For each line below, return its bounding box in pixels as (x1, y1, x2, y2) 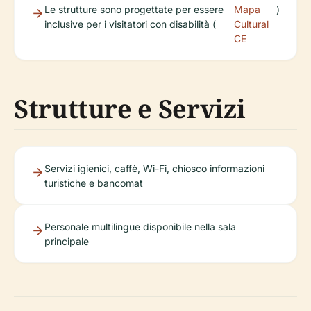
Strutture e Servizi (14, 91, 246, 126)
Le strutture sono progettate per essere (44, 3, 224, 15)
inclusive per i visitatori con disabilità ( (44, 17, 216, 30)
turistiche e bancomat (44, 176, 143, 189)
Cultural (233, 17, 269, 30)
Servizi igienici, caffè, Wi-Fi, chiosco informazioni (44, 162, 264, 174)
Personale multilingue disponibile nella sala (44, 220, 236, 233)
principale (44, 235, 89, 247)
